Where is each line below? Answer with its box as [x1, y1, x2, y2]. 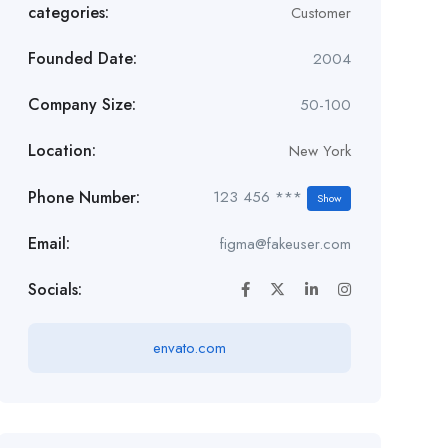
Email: [27, 232, 70, 256]
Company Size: [27, 93, 136, 117]
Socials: [27, 278, 82, 302]
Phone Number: [27, 185, 140, 209]
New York [288, 140, 351, 163]
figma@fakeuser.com [219, 233, 351, 256]
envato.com [152, 337, 226, 360]
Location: [27, 139, 96, 163]
